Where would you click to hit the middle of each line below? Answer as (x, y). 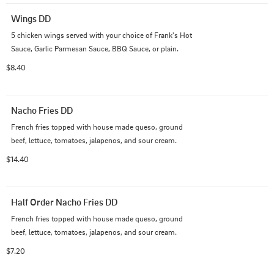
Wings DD (31, 18)
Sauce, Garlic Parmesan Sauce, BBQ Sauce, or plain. (95, 48)
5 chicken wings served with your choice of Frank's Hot (102, 35)
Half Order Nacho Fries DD (64, 202)
